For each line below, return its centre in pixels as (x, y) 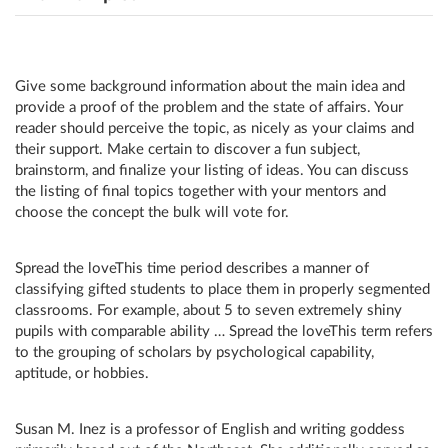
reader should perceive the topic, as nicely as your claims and (214, 128)
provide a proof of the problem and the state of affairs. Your (209, 107)
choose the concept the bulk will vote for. (152, 212)
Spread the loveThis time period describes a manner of (192, 268)
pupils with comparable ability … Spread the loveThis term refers (224, 331)
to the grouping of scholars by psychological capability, (194, 352)
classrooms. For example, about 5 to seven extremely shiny (208, 310)
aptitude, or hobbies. (82, 373)
